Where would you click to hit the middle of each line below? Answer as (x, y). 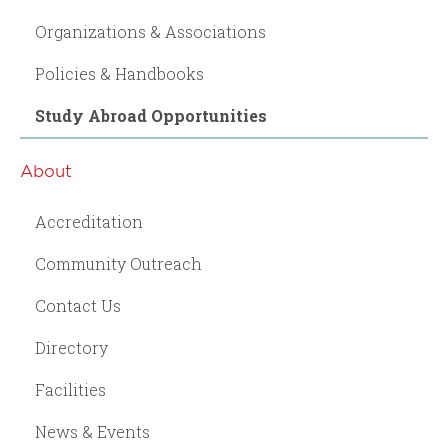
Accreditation (89, 221)
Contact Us (78, 305)
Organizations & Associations (150, 31)
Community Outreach (118, 263)
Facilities (70, 389)
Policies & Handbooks (119, 73)
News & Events (92, 431)
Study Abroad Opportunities (151, 115)
